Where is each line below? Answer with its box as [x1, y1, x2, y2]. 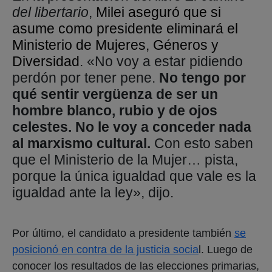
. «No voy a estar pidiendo [80, 53, 243, 69]
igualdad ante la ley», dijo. [12, 185, 174, 200]
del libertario [12, 4, 89, 20]
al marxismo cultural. [12, 135, 151, 151]
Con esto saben [151, 135, 253, 151]
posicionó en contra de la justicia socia [12, 243, 199, 256]
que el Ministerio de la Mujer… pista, [12, 152, 238, 168]
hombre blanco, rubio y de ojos [12, 103, 217, 118]
